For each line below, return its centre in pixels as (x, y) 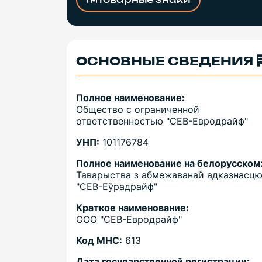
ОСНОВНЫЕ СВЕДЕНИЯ (165, 62)
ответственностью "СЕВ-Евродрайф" (162, 121)
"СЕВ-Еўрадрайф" (117, 187)
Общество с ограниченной (138, 110)
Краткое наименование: (132, 208)
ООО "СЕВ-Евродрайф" (129, 220)
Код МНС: (99, 241)
